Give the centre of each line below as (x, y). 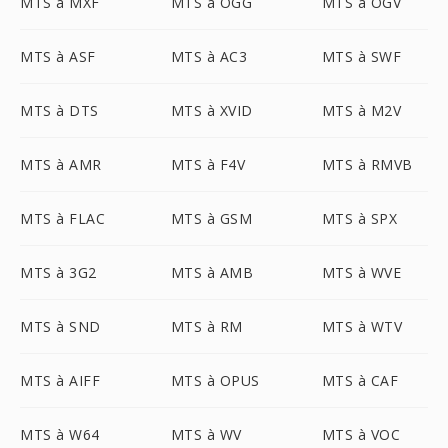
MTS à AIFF (60, 380)
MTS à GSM (211, 218)
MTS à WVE (361, 272)
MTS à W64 (60, 434)
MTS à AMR (61, 164)
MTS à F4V (208, 164)
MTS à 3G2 (58, 272)
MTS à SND (60, 326)
